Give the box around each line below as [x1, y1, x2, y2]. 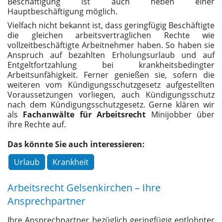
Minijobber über [146, 109, 215, 120]
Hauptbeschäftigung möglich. [7, 6, 117, 17]
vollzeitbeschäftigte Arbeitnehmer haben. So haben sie [7, 40, 215, 51]
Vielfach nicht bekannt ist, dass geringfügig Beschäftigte [7, 20, 215, 31]
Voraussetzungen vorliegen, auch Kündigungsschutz [7, 89, 215, 100]
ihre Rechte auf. [7, 119, 66, 130]
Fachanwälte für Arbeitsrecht [23, 109, 146, 120]
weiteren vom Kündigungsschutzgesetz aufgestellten [7, 79, 215, 90]
